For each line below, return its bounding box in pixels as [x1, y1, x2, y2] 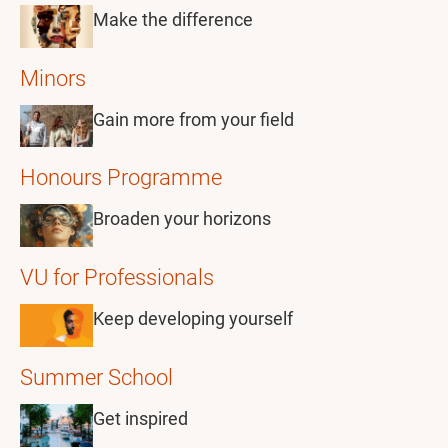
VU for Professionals [20, 265, 214, 291]
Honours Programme [20, 165, 222, 191]
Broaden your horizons [93, 208, 271, 230]
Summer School [20, 365, 173, 391]
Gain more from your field [93, 108, 294, 130]
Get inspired [93, 408, 188, 430]
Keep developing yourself [93, 308, 293, 330]
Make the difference [93, 8, 253, 30]
